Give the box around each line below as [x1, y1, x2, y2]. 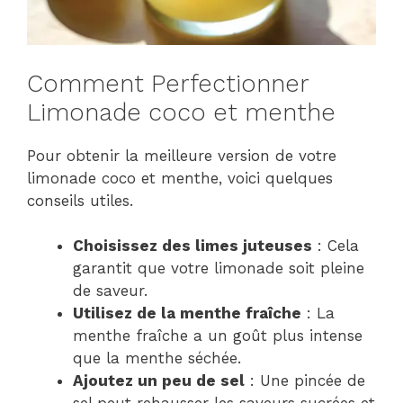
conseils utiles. [27, 191, 133, 210]
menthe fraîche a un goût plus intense [73, 327, 363, 345]
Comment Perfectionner [27, 68, 309, 98]
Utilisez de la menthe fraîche [73, 304, 301, 323]
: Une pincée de [245, 372, 365, 390]
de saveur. [73, 282, 148, 300]
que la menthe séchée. [73, 349, 241, 368]
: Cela [312, 237, 359, 255]
